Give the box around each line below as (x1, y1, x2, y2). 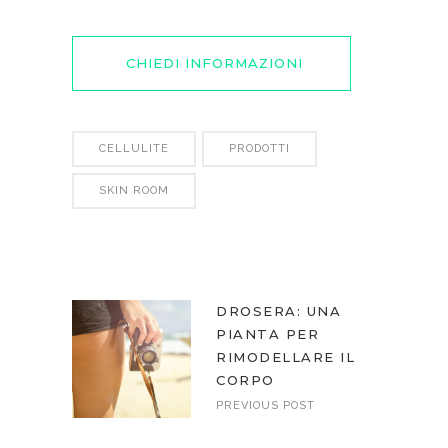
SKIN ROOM (99, 184, 169, 198)
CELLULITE (99, 142, 169, 156)
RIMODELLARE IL (216, 349, 355, 366)
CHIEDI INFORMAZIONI (126, 55, 303, 72)
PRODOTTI (229, 142, 290, 156)
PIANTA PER (216, 326, 319, 343)
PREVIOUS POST (216, 399, 315, 413)
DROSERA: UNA (216, 303, 341, 320)
